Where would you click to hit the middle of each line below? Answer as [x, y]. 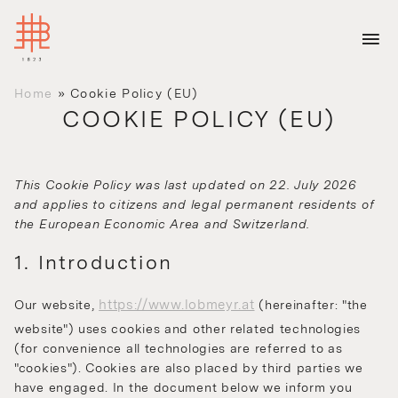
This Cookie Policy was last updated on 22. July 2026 [185, 185]
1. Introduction [93, 263]
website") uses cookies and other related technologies [188, 329]
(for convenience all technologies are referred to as [179, 349]
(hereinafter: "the [311, 305]
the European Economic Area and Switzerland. [163, 224]
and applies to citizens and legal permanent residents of [195, 205]
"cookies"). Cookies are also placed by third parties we [189, 368]
